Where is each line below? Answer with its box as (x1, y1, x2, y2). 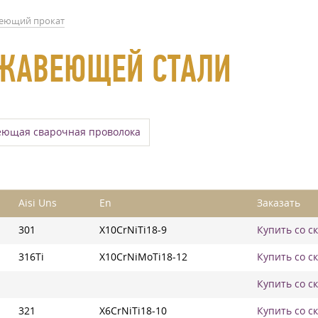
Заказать (257, 197, 300, 209)
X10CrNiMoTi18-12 (99, 251, 187, 263)
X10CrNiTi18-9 (99, 224, 167, 236)
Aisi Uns (18, 197, 57, 209)
